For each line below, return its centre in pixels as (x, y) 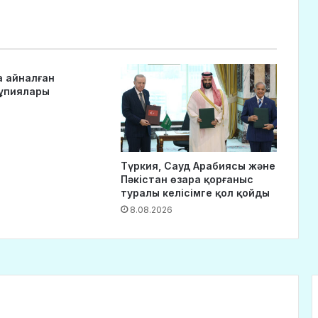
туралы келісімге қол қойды (195, 193)
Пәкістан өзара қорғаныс (187, 180)
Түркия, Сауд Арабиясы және (198, 166)
